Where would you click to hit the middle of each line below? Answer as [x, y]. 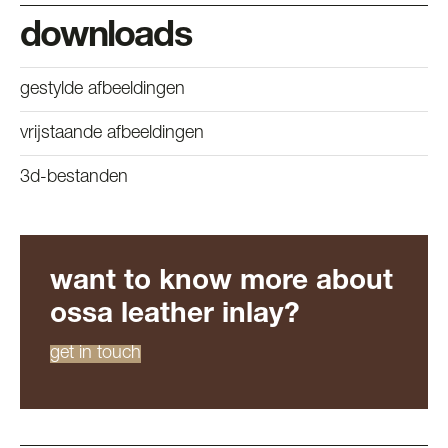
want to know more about [221, 283]
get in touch [95, 354]
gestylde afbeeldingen [102, 90]
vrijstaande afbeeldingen [112, 134]
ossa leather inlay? [175, 316]
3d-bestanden [74, 178]
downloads [105, 38]
